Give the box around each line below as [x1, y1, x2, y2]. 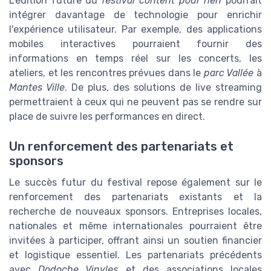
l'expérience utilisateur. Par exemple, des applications [9, 24, 262, 36]
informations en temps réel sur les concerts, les [9, 53, 262, 65]
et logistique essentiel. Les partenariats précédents [9, 249, 262, 261]
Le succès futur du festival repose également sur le [9, 176, 262, 188]
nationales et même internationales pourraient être [9, 220, 262, 232]
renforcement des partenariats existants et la [9, 191, 262, 203]
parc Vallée [203, 67, 254, 79]
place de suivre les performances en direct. [9, 111, 205, 123]
